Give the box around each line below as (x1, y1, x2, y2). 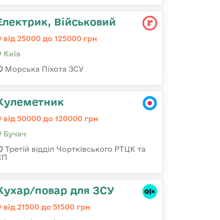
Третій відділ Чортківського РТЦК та (3, 145, 146, 153)
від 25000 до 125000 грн (1, 34, 97, 43)
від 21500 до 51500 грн (1, 203, 90, 211)
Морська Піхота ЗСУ (3, 65, 84, 73)
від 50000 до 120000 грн (1, 114, 98, 123)
